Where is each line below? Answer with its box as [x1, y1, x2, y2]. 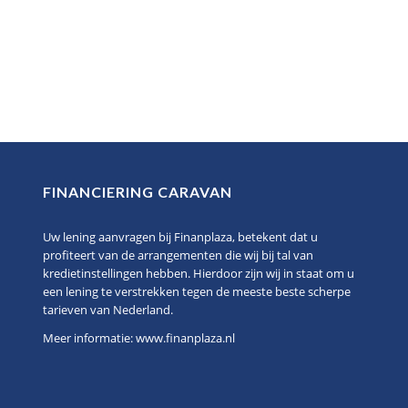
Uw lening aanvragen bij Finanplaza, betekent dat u [42, 229, 318, 245]
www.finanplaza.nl [135, 330, 235, 347]
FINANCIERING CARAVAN [42, 183, 232, 200]
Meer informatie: [42, 330, 136, 347]
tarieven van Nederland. [42, 301, 173, 318]
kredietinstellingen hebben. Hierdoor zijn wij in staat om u [42, 265, 354, 281]
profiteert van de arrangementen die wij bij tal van [42, 247, 313, 263]
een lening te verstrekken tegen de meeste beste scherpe [42, 283, 351, 300]
